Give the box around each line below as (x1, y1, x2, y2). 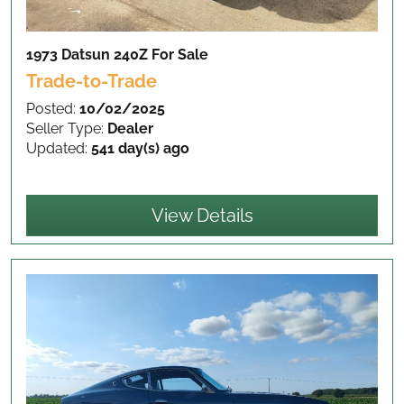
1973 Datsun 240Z (26, 45, 151, 63)
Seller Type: (26, 119, 107, 137)
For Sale (151, 45, 208, 63)
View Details (151, 204, 253, 226)
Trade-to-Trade (26, 69, 157, 92)
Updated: (26, 139, 91, 157)
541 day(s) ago (91, 139, 189, 157)
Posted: (26, 99, 79, 117)
